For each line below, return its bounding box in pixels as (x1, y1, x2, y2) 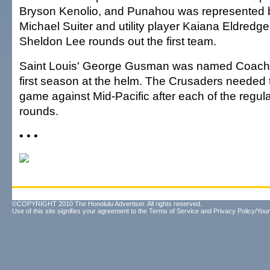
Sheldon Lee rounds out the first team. (19, 34, 216, 48)
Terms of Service (149, 207, 199, 215)
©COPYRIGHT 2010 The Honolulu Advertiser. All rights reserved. (12, 200, 202, 207)
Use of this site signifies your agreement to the (12, 207, 149, 215)
